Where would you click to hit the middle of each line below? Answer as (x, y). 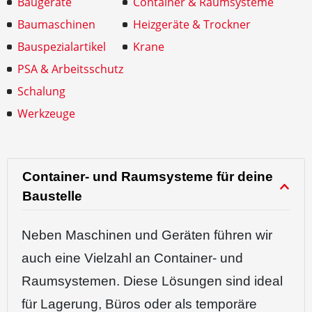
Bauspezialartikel (62, 47)
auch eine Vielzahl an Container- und (132, 258)
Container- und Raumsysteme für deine (148, 177)
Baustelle (52, 196)
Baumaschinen (56, 24)
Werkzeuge (46, 114)
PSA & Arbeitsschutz (70, 69)
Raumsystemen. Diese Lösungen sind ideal (152, 281)
